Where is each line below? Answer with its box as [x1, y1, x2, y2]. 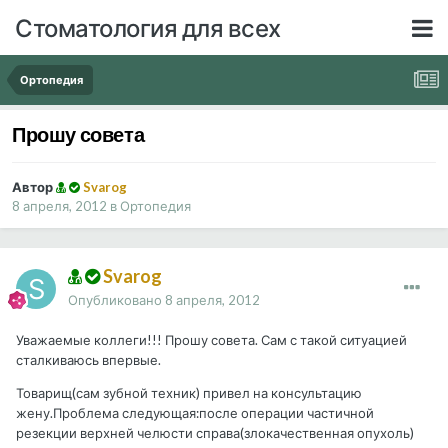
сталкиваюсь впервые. [16, 352, 161, 369]
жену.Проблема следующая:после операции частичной [16, 405, 374, 422]
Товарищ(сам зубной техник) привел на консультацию [16, 385, 362, 402]
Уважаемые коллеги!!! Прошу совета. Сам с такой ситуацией [16, 332, 407, 349]
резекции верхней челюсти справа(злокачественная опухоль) [16, 425, 414, 442]
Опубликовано [68, 292, 165, 309]
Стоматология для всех [15, 12, 281, 42]
